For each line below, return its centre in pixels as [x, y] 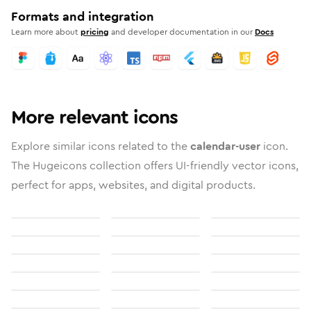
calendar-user [225, 146]
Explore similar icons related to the [101, 146]
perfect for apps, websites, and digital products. [133, 185]
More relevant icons [94, 117]
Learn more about [45, 32]
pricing [95, 32]
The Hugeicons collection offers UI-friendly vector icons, [155, 166]
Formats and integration [83, 17]
